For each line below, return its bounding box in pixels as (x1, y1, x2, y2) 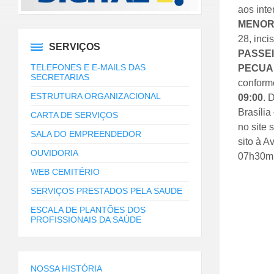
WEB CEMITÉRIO (31, 167, 100, 177)
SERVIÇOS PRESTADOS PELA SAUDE (31, 186, 182, 196)
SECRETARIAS (31, 72, 89, 83)
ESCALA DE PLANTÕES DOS (31, 205, 146, 215)
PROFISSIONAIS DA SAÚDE (31, 215, 141, 225)
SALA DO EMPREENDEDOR (31, 129, 141, 139)
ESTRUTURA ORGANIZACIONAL (31, 91, 161, 102)
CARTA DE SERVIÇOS (31, 110, 118, 120)
